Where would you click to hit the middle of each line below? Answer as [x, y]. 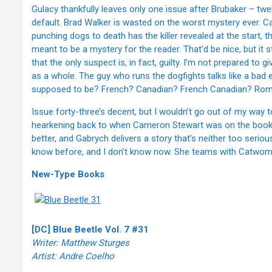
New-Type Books [68, 175]
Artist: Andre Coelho [73, 257]
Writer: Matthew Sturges [80, 243]
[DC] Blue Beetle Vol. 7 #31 [90, 230]
